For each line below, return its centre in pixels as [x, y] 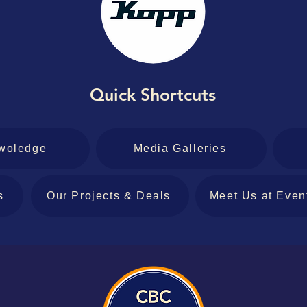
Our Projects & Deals [109, 196]
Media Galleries [180, 148]
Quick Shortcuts [153, 95]
